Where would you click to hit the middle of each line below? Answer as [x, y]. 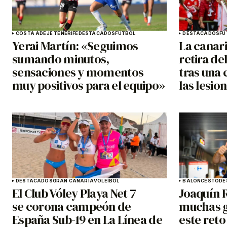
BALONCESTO [201, 180]
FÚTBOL [125, 33]
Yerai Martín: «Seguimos [75, 46]
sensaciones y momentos [78, 72]
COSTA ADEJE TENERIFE [47, 33]
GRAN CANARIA [73, 180]
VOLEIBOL [106, 180]
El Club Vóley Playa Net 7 [74, 193]
